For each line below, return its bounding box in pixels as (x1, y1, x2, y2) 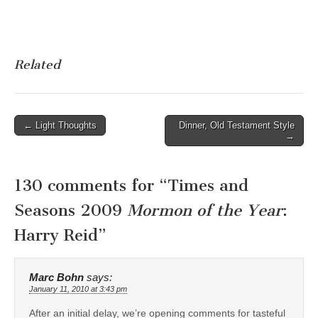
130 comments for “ (14, 175, 168, 195)
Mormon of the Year (127, 200, 283, 220)
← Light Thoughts (23, 120, 97, 131)
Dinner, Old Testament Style (179, 120, 295, 131)
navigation (13, 136, 78, 150)
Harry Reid (14, 225, 98, 245)
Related (14, 57, 60, 72)
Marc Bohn (29, 271, 84, 283)
